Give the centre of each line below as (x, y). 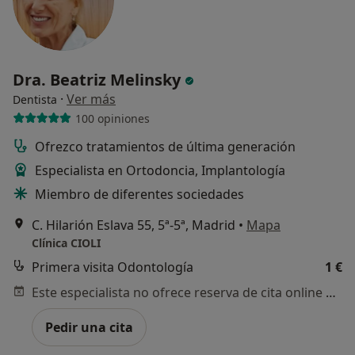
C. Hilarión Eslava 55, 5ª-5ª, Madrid (134, 225)
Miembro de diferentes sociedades (139, 195)
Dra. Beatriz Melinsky (99, 80)
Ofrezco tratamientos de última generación (165, 147)
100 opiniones (112, 118)
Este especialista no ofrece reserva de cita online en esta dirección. (331, 293)
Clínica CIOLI (66, 243)
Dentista (35, 100)
